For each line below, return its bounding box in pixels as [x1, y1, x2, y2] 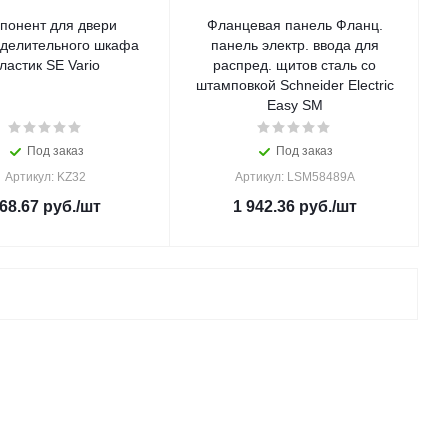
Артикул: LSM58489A [234, 170, 355, 184]
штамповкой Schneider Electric [195, 77, 394, 93]
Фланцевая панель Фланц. [206, 17, 383, 33]
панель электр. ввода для [210, 37, 379, 53]
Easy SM [266, 97, 323, 113]
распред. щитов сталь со [213, 57, 376, 73]
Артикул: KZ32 [5, 170, 86, 184]
